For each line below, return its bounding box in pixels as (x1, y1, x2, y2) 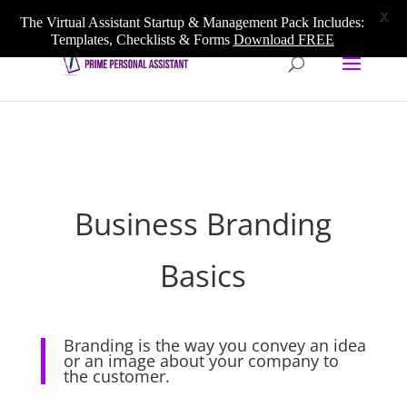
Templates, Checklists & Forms (50, 32, 233, 47)
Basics (160, 255, 247, 296)
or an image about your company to (63, 350, 339, 372)
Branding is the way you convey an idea (63, 334, 366, 356)
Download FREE (233, 32, 334, 47)
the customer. (63, 365, 170, 387)
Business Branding (74, 203, 333, 244)
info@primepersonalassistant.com (173, 6, 352, 22)
